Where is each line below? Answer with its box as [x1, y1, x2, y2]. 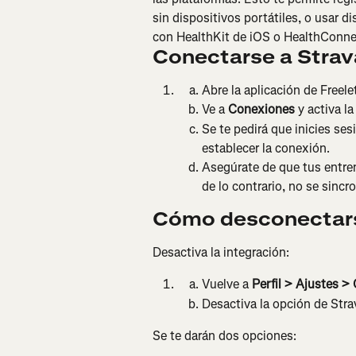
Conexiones [228, 101, 295, 118]
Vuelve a [202, 276, 252, 293]
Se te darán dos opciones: [153, 327, 296, 345]
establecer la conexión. [202, 139, 330, 157]
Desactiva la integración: [153, 243, 289, 261]
